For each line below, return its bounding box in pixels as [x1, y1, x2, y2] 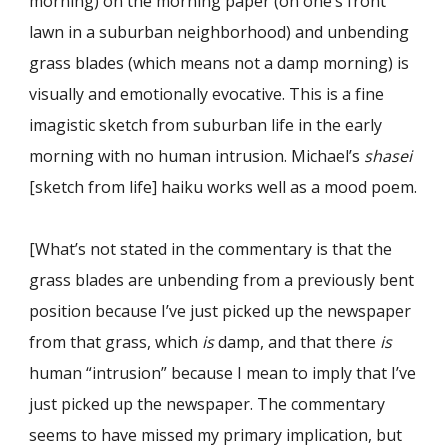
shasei [364, 144, 413, 167]
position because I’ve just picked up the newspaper [29, 299, 412, 322]
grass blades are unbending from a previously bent [29, 268, 415, 291]
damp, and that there [214, 330, 381, 353]
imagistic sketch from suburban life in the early [29, 113, 383, 136]
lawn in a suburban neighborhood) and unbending [29, 20, 410, 43]
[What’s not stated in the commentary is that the [29, 237, 393, 260]
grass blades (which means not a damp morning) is [29, 51, 410, 74]
